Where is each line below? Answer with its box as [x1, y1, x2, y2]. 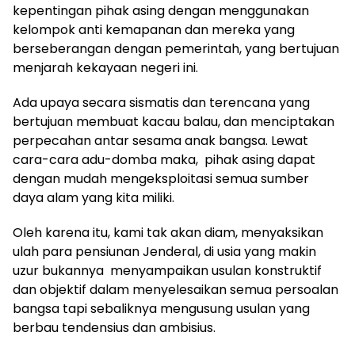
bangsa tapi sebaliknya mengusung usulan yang [13, 300, 310, 319]
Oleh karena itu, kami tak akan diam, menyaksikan [13, 223, 323, 242]
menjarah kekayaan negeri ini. [13, 59, 198, 78]
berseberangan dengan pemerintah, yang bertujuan [13, 40, 339, 59]
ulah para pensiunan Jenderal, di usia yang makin [13, 242, 316, 261]
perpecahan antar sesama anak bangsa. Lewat [13, 132, 308, 151]
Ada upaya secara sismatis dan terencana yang [13, 94, 310, 113]
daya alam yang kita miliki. [13, 189, 174, 208]
